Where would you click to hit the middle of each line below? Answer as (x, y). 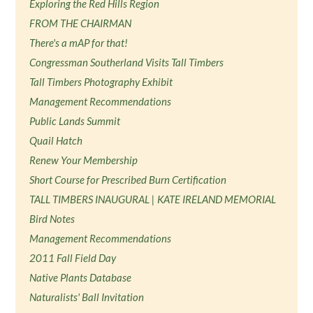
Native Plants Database (81, 277)
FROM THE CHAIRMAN (81, 23)
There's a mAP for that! (79, 43)
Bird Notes (52, 219)
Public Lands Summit (75, 121)
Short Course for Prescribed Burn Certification (128, 180)
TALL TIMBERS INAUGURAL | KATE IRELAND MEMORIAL (153, 199)
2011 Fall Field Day (73, 258)
